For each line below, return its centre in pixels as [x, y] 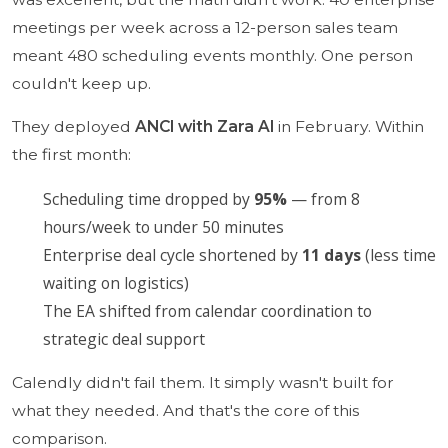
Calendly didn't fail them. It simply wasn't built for [202, 382]
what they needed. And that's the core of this [185, 410]
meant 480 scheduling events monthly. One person [212, 55]
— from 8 [324, 199]
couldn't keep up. [81, 83]
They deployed [73, 127]
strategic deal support [124, 339]
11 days [332, 255]
